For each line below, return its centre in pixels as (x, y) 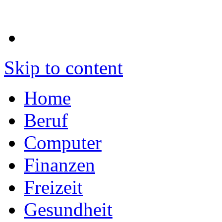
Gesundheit (68, 210)
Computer (63, 143)
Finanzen (59, 165)
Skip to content (63, 68)
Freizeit (53, 187)
